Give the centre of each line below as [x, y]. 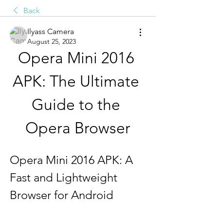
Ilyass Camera [51, 32]
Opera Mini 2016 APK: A [71, 160]
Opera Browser [78, 128]
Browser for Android [62, 195]
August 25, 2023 [52, 42]
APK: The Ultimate [76, 82]
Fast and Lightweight [64, 178]
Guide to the [76, 105]
